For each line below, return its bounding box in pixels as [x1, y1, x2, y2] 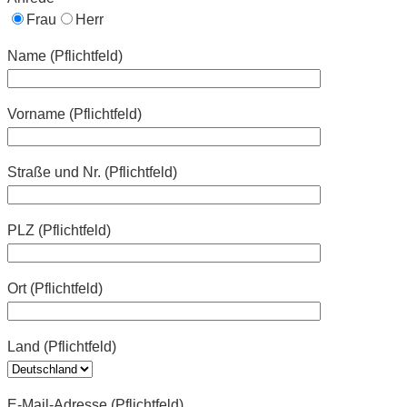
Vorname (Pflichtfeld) [7, 106, 142, 123]
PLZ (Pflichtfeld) [7, 223, 111, 239]
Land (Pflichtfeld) [7, 339, 116, 355]
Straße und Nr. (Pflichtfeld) [7, 164, 177, 181]
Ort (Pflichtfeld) [7, 281, 103, 297]
